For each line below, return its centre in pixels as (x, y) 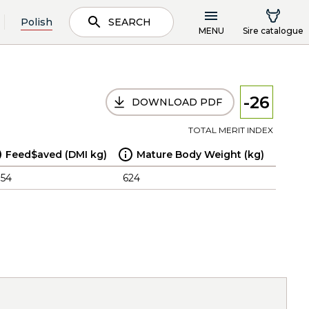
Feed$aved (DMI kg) (56, 154)
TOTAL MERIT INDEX (231, 130)
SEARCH (130, 22)
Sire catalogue (273, 30)
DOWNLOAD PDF (177, 102)
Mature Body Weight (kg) (200, 154)
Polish (37, 22)
